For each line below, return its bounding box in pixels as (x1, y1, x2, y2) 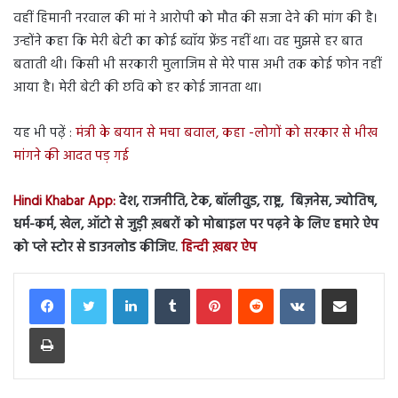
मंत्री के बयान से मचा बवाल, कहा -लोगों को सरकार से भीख (76, 122, 378, 144)
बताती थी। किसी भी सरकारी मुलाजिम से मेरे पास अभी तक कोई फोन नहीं (13, 53, 381, 76)
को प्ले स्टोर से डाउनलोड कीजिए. (13, 236, 178, 259)
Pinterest (231, 277, 274, 297)
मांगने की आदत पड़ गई (13, 145, 129, 167)
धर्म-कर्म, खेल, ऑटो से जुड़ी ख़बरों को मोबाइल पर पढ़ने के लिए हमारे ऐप (13, 213, 378, 235)
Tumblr (189, 277, 225, 297)
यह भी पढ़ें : (13, 122, 76, 144)
